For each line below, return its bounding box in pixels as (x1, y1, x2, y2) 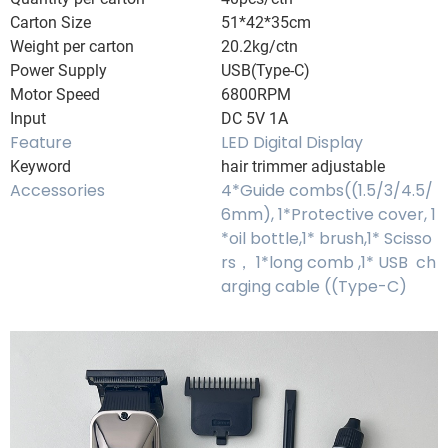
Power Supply (10, 61, 107, 80)
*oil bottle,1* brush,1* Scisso (221, 227, 432, 250)
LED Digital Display (221, 131, 363, 154)
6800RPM (221, 85, 291, 104)
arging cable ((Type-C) (221, 275, 407, 298)
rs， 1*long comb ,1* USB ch (221, 251, 436, 274)
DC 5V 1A (221, 109, 288, 128)
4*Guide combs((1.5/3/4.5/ (221, 179, 433, 202)
